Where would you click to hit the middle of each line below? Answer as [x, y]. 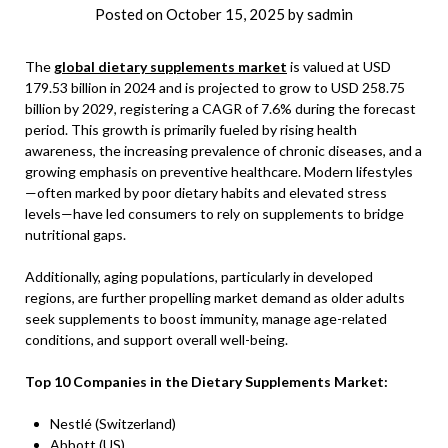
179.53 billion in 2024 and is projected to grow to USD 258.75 [215, 88]
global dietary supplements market [170, 67]
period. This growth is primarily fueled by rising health [191, 130]
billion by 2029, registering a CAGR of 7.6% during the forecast [220, 109]
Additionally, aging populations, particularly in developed [199, 277]
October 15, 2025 [225, 14]
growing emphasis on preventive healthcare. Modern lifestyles [219, 172]
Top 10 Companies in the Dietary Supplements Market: [206, 382]
